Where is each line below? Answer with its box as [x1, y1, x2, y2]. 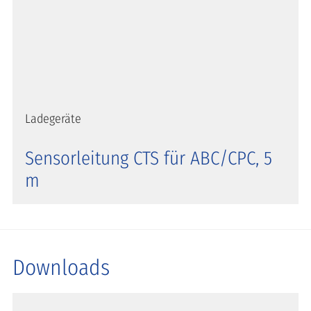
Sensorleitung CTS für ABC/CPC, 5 [25, 146, 272, 169]
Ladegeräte [25, 110, 81, 126]
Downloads [12, 254, 110, 280]
